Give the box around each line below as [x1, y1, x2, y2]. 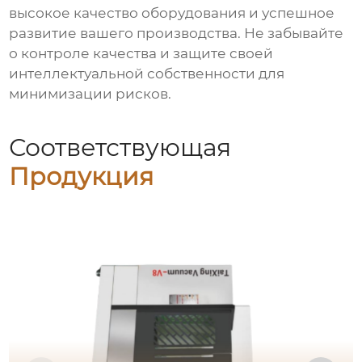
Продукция [9, 162, 154, 192]
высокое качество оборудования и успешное [9, 5, 335, 22]
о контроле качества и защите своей [9, 45, 274, 62]
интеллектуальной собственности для [9, 65, 285, 82]
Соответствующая [9, 133, 232, 163]
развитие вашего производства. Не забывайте [9, 25, 344, 42]
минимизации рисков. [9, 86, 172, 103]
